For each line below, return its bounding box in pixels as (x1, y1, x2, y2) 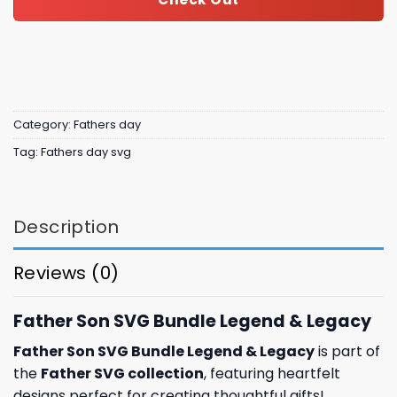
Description (13, 214, 120, 239)
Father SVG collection (41, 363, 204, 385)
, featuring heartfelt (204, 363, 340, 385)
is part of (315, 341, 380, 362)
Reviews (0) (13, 260, 120, 285)
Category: (13, 117, 74, 133)
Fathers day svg (41, 144, 131, 160)
